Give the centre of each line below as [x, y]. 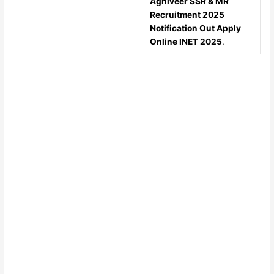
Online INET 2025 [186, 42]
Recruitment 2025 [187, 15]
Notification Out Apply [195, 28]
